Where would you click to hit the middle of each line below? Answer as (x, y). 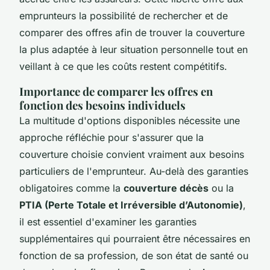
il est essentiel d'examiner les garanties (108, 221)
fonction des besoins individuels (102, 105)
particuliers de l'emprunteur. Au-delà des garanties (134, 171)
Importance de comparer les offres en (116, 91)
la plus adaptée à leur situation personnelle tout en (133, 49)
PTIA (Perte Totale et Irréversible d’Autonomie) (131, 205)
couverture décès (166, 188)
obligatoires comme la (71, 188)
